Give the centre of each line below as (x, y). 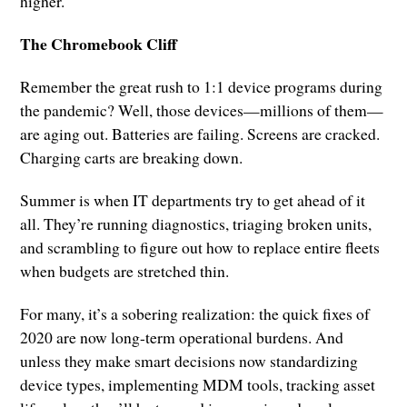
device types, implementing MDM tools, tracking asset (198, 385)
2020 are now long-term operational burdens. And (182, 338)
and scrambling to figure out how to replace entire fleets (200, 248)
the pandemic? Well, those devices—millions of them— (202, 110)
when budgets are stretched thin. (125, 271)
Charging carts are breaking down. (132, 158)
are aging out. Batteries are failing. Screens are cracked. (200, 134)
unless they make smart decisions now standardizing (189, 361)
